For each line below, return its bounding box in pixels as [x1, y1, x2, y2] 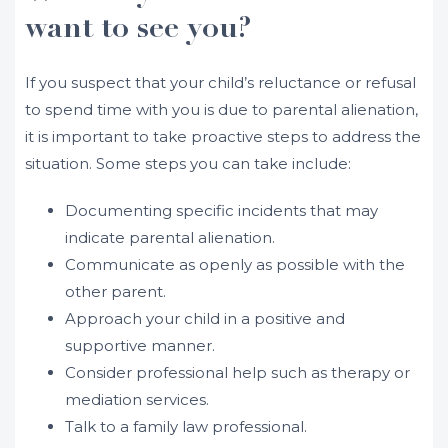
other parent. [65, 282, 166, 301]
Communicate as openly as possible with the [65, 255, 405, 274]
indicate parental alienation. [65, 228, 275, 247]
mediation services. [65, 390, 209, 409]
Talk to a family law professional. [65, 417, 307, 436]
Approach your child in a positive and [65, 309, 345, 328]
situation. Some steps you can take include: [25, 154, 351, 173]
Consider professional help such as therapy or [65, 363, 410, 382]
